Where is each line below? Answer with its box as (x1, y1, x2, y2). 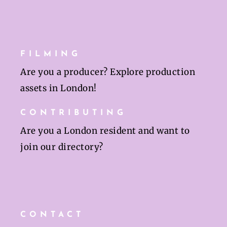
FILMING (20, 50, 81, 59)
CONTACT (20, 211, 84, 219)
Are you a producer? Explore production (20, 66, 195, 78)
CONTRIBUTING (20, 109, 127, 118)
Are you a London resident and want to (20, 125, 190, 137)
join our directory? (20, 141, 103, 153)
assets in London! (20, 83, 97, 94)
